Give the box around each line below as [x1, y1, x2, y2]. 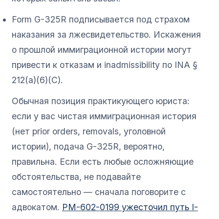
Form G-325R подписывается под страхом [12, 14, 190, 24]
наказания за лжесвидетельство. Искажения [12, 29, 201, 40]
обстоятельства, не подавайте [12, 171, 141, 182]
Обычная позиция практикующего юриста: [12, 95, 190, 106]
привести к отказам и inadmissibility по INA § [12, 59, 197, 70]
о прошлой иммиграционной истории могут [12, 44, 192, 55]
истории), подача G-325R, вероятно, [12, 141, 165, 152]
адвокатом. [12, 201, 62, 212]
